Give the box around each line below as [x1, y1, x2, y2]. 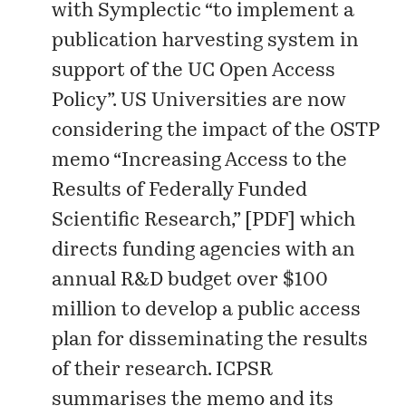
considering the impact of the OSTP [52, 121, 380, 141]
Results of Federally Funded [52, 181, 308, 201]
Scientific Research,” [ [52, 211, 253, 231]
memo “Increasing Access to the [52, 151, 348, 171]
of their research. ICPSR [52, 361, 274, 381]
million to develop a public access [52, 301, 362, 321]
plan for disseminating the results [52, 331, 369, 351]
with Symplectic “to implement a [52, 2, 355, 22]
